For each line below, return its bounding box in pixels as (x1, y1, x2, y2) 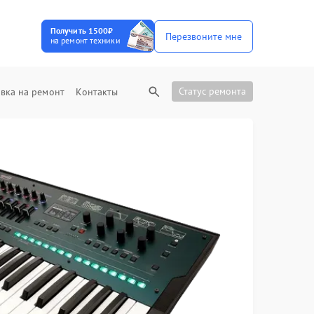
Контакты (76, 86, 118, 98)
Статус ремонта (179, 85, 246, 97)
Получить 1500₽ (50, 25, 114, 36)
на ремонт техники (50, 35, 121, 46)
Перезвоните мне (165, 29, 242, 43)
